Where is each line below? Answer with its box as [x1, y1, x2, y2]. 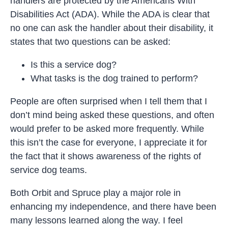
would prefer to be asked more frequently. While [10, 123, 204, 134]
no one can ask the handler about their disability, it [10, 22, 213, 33]
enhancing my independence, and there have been [10, 201, 216, 212]
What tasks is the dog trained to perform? [31, 73, 198, 83]
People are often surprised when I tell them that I [10, 96, 207, 106]
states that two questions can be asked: [10, 36, 170, 47]
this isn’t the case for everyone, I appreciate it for [10, 137, 207, 148]
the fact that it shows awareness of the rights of [10, 151, 201, 161]
